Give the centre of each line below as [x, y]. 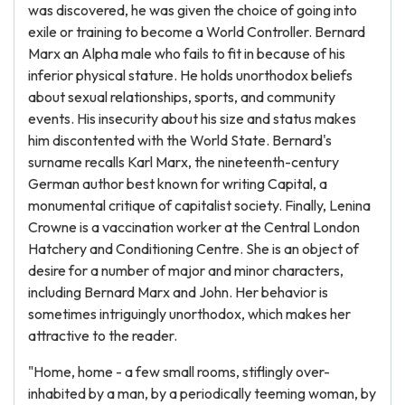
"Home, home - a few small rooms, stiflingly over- [179, 372]
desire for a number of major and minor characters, [186, 270]
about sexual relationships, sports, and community [182, 97]
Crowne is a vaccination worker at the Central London [194, 227]
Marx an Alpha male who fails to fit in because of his [187, 53]
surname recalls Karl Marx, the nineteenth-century [184, 162]
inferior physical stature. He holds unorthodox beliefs [190, 75]
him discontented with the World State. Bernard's [180, 140]
